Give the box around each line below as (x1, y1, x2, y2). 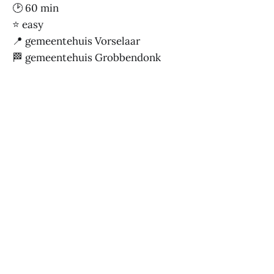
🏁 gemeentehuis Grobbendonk (12, 50, 161, 64)
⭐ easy (12, 17, 43, 31)
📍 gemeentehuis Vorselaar (12, 34, 140, 48)
